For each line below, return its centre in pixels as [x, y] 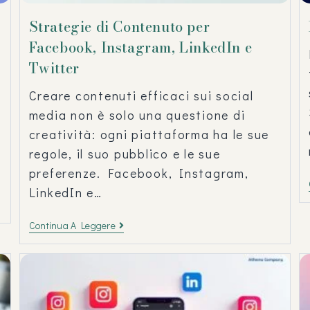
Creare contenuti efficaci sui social [141, 95]
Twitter [54, 68]
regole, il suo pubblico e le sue [125, 153]
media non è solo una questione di [137, 115]
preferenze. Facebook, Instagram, [139, 173]
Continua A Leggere [72, 225]
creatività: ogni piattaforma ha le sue [149, 134]
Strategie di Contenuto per [119, 26]
